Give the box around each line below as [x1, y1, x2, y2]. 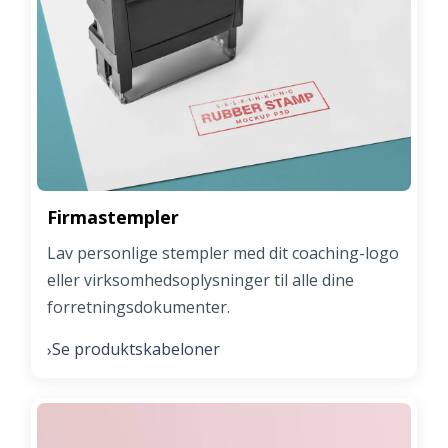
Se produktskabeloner [52, 338, 220, 361]
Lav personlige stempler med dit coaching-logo [47, 242, 399, 265]
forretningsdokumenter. [47, 296, 230, 319]
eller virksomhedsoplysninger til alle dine [47, 269, 354, 292]
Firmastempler [47, 205, 179, 230]
